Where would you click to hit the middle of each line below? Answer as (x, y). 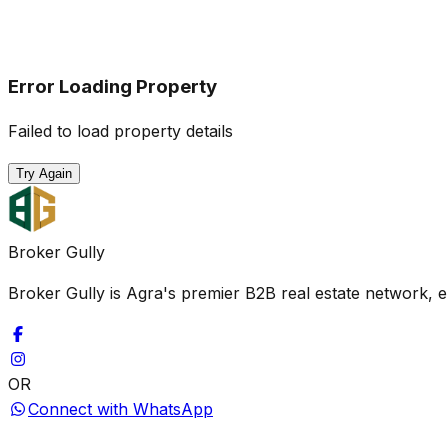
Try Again (44, 174)
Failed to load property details (120, 131)
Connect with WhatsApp (120, 409)
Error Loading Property (112, 86)
